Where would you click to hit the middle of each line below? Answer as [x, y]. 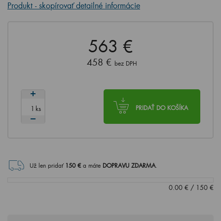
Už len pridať [46, 165]
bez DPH [126, 63]
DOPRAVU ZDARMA [129, 165]
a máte [93, 165]
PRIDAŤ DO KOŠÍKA [162, 108]
